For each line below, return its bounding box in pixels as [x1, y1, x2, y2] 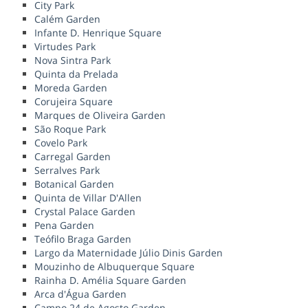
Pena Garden [34, 219, 94, 232]
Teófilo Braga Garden [34, 232, 131, 246]
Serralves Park [34, 164, 100, 177]
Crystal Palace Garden [34, 205, 135, 219]
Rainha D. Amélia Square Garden [34, 274, 186, 287]
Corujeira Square [34, 95, 113, 109]
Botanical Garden [34, 177, 114, 191]
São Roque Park [34, 122, 106, 136]
